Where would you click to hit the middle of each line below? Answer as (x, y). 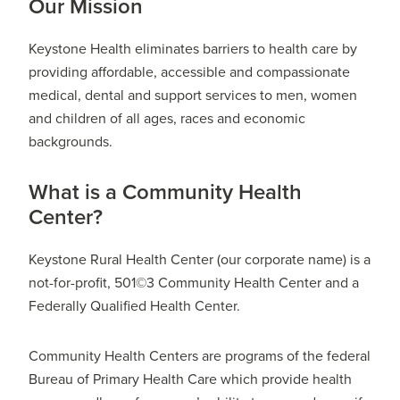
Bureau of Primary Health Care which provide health (191, 380)
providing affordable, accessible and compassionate (190, 73)
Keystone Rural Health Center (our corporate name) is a (200, 260)
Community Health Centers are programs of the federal (200, 357)
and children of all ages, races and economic (167, 119)
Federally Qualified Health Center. (135, 307)
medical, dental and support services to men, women (193, 96)
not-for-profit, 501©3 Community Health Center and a (194, 283)
